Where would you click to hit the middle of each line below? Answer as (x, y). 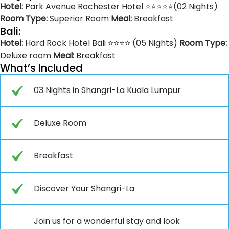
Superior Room (80, 18)
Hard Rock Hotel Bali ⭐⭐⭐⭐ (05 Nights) (101, 43)
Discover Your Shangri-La (84, 188)
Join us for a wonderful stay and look (107, 221)
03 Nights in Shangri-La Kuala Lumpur (107, 90)
